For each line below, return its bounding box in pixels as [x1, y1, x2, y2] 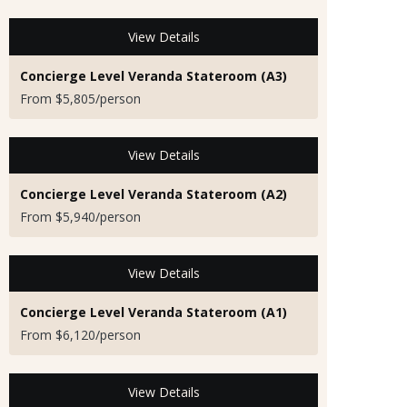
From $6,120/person [20, 325, 141, 343]
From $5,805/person [20, 89, 141, 107]
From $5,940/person [20, 207, 141, 225]
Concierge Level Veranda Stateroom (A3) [20, 66, 287, 84]
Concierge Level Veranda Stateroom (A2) [20, 184, 287, 203]
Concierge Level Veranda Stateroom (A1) [20, 303, 287, 321]
